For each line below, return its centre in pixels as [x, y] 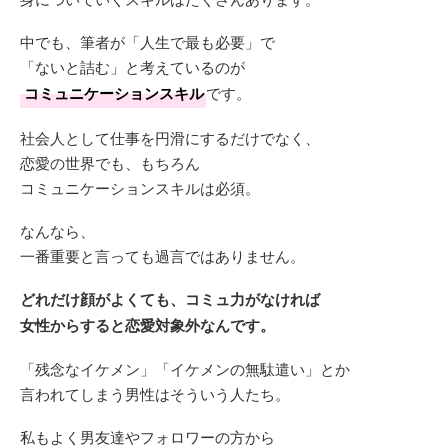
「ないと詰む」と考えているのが [132, 66]
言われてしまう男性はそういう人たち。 [155, 393]
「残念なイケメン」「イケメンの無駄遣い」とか [185, 368]
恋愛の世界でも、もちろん [110, 162]
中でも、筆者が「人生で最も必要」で [147, 41]
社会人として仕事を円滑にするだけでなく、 [170, 137]
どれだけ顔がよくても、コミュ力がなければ [170, 299]
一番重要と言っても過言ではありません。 [162, 255]
